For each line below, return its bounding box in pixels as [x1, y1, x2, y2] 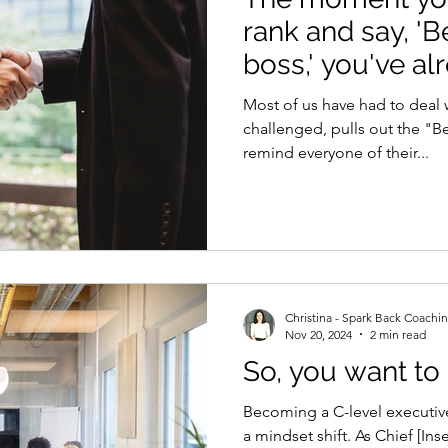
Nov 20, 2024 [285, 326, 352, 342]
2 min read [370, 326, 426, 342]
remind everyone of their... [243, 143, 429, 162]
